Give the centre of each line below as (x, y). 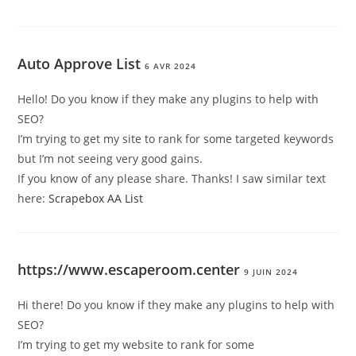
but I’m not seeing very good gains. (110, 159)
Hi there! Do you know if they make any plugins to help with (176, 305)
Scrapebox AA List (96, 199)
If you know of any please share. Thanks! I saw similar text (172, 179)
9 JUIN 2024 (271, 272)
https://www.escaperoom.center (129, 270)
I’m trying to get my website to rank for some (136, 345)
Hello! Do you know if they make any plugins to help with (168, 99)
